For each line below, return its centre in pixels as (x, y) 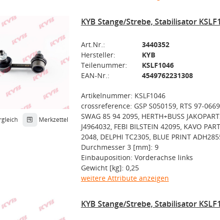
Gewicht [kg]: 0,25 (110, 168)
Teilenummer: (104, 65)
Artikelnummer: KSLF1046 (123, 96)
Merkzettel (53, 119)
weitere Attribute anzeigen (125, 178)
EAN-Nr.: (95, 75)
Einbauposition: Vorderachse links (137, 157)
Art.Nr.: (93, 44)
